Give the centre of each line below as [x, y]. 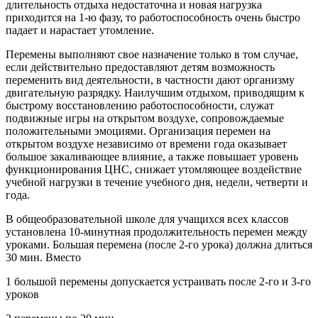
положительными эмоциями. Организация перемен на [138, 131]
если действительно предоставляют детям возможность [140, 67]
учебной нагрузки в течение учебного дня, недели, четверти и [157, 182]
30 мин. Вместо [43, 257]
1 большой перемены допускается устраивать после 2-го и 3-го [158, 281]
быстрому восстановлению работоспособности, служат [140, 105]
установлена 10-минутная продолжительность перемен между [157, 231]
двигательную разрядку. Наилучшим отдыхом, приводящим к [155, 92]
